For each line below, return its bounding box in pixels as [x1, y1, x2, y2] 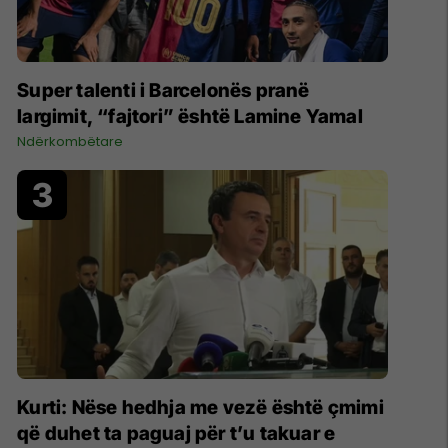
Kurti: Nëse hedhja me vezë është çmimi [17, 395, 384, 419]
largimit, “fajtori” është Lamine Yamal [17, 105, 363, 129]
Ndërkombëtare [17, 132, 124, 152]
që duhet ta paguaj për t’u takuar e [17, 421, 336, 445]
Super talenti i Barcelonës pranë [17, 79, 310, 103]
